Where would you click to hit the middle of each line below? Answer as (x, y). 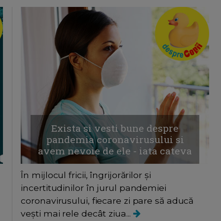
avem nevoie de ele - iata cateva (115, 151)
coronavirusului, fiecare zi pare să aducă (107, 201)
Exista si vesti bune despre (115, 128)
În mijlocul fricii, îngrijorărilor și (86, 175)
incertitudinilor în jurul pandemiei (93, 188)
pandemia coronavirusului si (115, 140)
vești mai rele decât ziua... (77, 214)
